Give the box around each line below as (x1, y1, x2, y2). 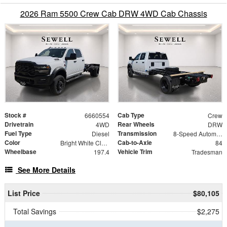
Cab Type (118, 110, 144, 120)
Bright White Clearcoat (101, 138, 107, 147)
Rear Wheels (118, 119, 155, 129)
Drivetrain (5, 119, 33, 129)
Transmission (118, 128, 157, 138)
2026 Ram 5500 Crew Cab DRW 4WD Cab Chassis (20, 8, 207, 20)
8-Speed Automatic (216, 129, 222, 138)
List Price (7, 187, 40, 198)
